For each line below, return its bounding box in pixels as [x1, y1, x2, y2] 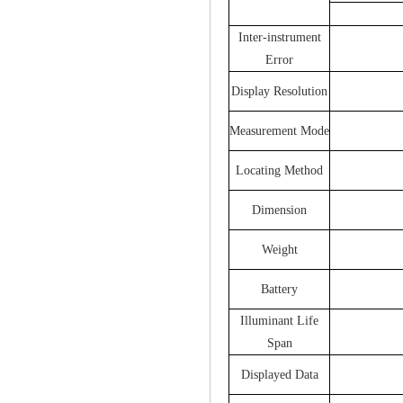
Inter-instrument [237, 30, 321, 44]
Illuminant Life [240, 313, 318, 327]
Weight [261, 242, 298, 256]
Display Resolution [231, 84, 327, 98]
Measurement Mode [229, 123, 329, 138]
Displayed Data [240, 367, 318, 381]
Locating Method [236, 163, 323, 177]
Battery [261, 282, 298, 296]
